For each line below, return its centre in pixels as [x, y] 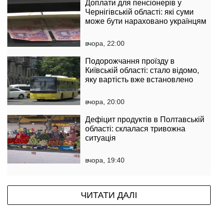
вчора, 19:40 [105, 160]
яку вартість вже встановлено [139, 80]
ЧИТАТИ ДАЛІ [109, 195]
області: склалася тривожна [135, 129]
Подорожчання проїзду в [130, 61]
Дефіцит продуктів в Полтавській [145, 119]
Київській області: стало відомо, [142, 70]
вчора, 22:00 [105, 43]
